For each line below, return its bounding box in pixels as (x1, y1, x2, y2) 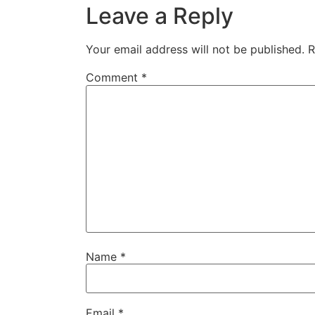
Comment (86, 70, 141, 85)
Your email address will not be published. (86, 42, 304, 57)
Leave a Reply (86, 2, 233, 30)
